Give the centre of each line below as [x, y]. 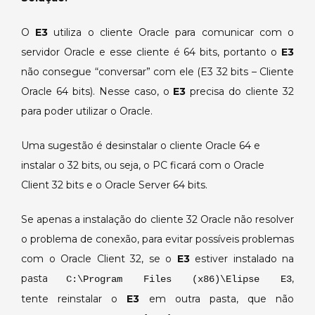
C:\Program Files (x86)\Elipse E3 [179, 279]
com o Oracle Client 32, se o [99, 259]
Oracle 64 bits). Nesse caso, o [97, 91]
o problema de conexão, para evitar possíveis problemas [157, 239]
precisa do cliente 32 [242, 91]
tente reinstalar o [74, 299]
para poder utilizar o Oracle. [87, 111]
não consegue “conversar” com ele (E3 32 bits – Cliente [157, 72]
